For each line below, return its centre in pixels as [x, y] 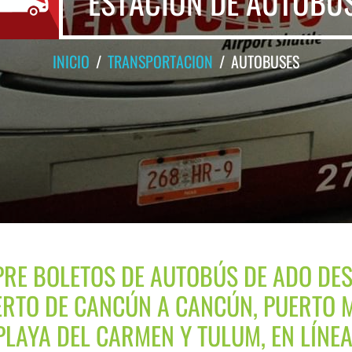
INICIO [71, 61]
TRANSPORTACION [160, 61]
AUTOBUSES [265, 61]
